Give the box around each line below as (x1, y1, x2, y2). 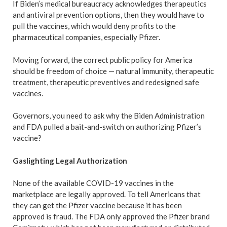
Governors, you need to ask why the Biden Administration (13, 111, 205, 120)
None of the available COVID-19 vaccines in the (13, 178, 174, 187)
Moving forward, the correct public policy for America (13, 55, 193, 64)
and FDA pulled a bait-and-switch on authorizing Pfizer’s (13, 122, 202, 131)
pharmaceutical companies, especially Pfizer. (13, 32, 162, 42)
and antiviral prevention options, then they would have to (13, 10, 204, 19)
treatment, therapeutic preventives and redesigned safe (13, 77, 199, 87)
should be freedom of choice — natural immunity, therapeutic (13, 66, 214, 75)
